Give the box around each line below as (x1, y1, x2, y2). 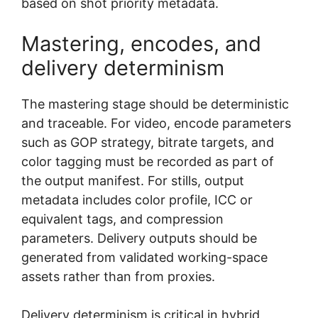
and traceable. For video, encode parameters (21, 115, 291, 131)
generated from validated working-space (21, 249, 268, 265)
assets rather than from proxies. (21, 268, 215, 284)
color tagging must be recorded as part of (21, 153, 274, 169)
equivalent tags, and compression (21, 211, 224, 226)
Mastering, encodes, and (21, 31, 261, 56)
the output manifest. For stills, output (21, 172, 244, 188)
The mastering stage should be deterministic (21, 96, 289, 111)
